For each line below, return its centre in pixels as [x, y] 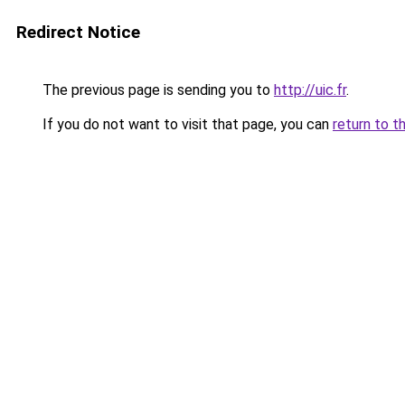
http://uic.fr [310, 90]
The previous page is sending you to [156, 90]
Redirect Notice [78, 32]
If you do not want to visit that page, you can [186, 124]
